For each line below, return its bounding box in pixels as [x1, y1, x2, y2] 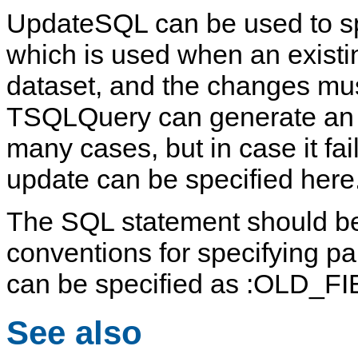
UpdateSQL [6, 8, 148, 39]
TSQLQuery [6, 101, 151, 133]
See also [6, 313, 142, 352]
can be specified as [6, 268, 246, 300]
